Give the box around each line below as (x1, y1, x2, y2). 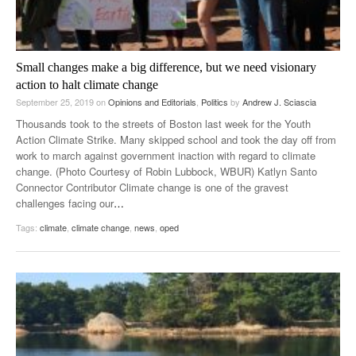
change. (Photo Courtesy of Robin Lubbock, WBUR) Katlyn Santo (16, 164, 317, 180)
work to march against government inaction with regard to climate (16, 148, 315, 164)
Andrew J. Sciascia (242, 95, 316, 109)
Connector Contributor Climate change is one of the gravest (16, 180, 288, 195)
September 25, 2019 (16, 95, 96, 109)
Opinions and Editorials (108, 95, 196, 109)
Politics (201, 95, 228, 109)
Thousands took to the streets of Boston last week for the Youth (16, 116, 311, 132)
